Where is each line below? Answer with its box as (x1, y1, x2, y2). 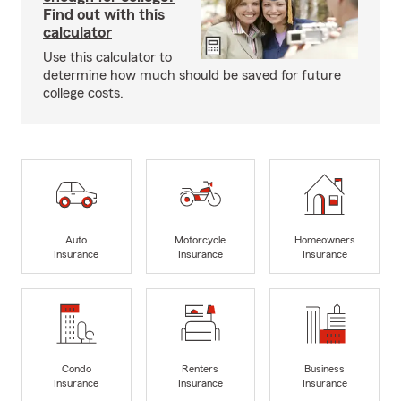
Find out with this (43, 6, 165, 23)
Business (304, 363, 346, 374)
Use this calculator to (43, 50, 172, 65)
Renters (182, 363, 219, 374)
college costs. (43, 86, 124, 101)
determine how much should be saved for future (43, 68, 341, 83)
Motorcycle (175, 234, 226, 245)
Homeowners (294, 234, 355, 245)
